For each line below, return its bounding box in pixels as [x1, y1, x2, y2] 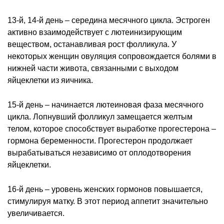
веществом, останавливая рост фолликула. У [7, 39, 176, 48]
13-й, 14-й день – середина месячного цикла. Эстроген [7, 15, 210, 24]
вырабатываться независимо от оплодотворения [7, 148, 191, 157]
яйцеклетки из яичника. [7, 75, 93, 84]
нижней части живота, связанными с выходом [7, 63, 178, 72]
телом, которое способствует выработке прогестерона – [7, 124, 216, 133]
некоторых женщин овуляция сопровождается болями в [7, 51, 216, 60]
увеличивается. [7, 208, 64, 217]
